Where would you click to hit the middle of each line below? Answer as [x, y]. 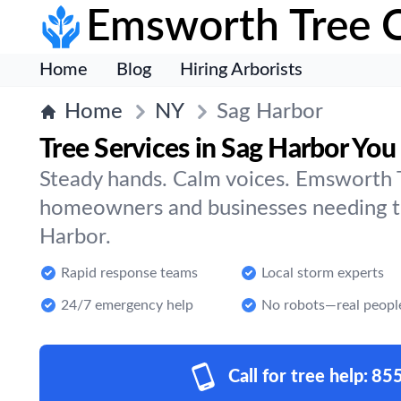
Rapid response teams [129, 273]
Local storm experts [323, 273]
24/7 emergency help [127, 305]
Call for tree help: [298, 377]
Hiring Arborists [241, 70]
